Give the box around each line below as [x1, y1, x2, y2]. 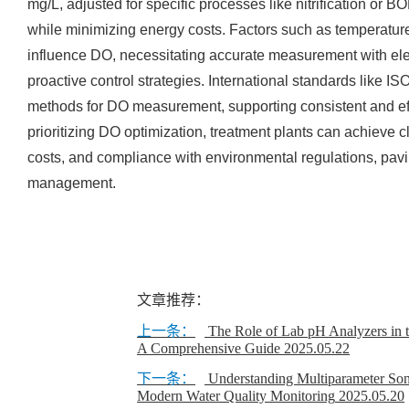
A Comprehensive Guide [137, 341, 280, 356]
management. [27, 175, 116, 191]
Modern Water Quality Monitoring [137, 388, 335, 404]
